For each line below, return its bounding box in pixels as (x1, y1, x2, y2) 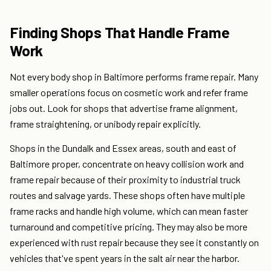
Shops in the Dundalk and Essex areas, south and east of (10, 142, 237, 154)
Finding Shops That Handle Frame (10, 23, 230, 42)
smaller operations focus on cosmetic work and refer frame (10, 87, 248, 99)
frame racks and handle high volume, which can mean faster (10, 205, 248, 217)
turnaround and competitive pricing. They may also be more (10, 221, 247, 233)
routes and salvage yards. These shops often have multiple (10, 189, 245, 201)
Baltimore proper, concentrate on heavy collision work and (10, 158, 244, 170)
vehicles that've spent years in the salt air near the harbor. (10, 252, 240, 264)
